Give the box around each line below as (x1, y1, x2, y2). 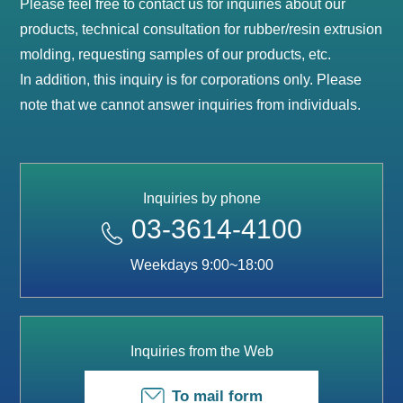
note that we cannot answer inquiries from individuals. (20, 96, 362, 112)
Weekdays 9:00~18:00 (130, 256, 273, 273)
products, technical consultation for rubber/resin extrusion (20, 21, 383, 37)
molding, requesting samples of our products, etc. (20, 46, 332, 62)
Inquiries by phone (142, 190, 261, 206)
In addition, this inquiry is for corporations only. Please (20, 71, 363, 87)
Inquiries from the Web (130, 343, 273, 359)
